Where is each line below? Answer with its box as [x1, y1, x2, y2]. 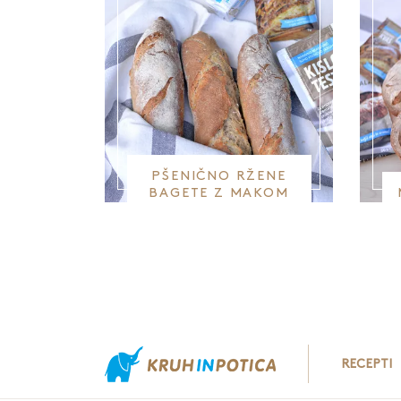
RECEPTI [340, 357, 392, 370]
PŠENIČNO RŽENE [151, 170, 286, 183]
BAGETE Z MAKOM [149, 187, 289, 200]
